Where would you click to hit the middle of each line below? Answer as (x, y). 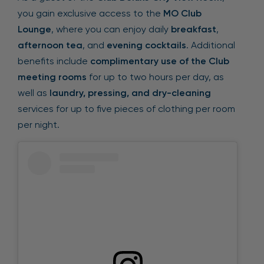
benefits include (54, 61)
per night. (39, 125)
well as (34, 93)
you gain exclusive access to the (90, 13)
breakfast (194, 29)
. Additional (211, 45)
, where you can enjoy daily (111, 29)
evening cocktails (146, 45)
